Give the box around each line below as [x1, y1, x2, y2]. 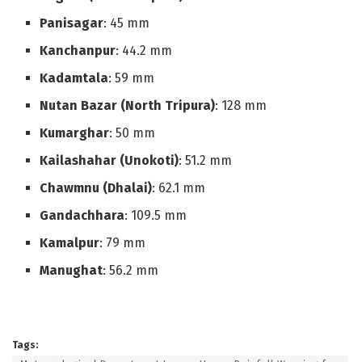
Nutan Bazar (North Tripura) [40, 98, 216, 114]
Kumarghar [40, 125, 110, 141]
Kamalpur [40, 235, 100, 251]
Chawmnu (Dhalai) [40, 180, 153, 196]
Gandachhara [40, 208, 125, 224]
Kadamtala [40, 70, 109, 86]
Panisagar [40, 15, 104, 32]
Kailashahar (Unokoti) [40, 153, 179, 169]
